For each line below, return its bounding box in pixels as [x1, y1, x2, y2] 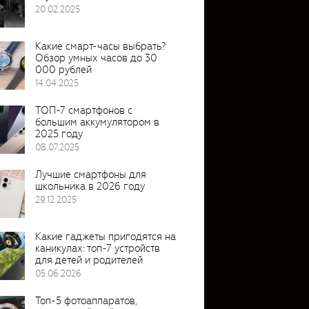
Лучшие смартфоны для [35, 167, 146, 181]
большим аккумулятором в [35, 114, 159, 129]
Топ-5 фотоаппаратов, [35, 293, 137, 308]
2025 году [35, 126, 83, 141]
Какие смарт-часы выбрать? [35, 39, 166, 53]
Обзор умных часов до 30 [35, 50, 157, 65]
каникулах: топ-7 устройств [35, 241, 160, 255]
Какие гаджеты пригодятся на [35, 229, 176, 243]
